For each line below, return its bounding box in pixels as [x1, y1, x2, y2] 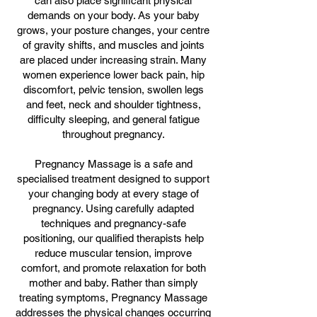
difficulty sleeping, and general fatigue [27, 113, 200, 125]
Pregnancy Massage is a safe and [34, 158, 192, 170]
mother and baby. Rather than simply [28, 277, 198, 289]
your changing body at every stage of [28, 188, 199, 200]
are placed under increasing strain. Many [20, 54, 207, 66]
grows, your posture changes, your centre [17, 24, 209, 36]
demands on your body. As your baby [27, 9, 200, 21]
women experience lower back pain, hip [22, 69, 204, 81]
